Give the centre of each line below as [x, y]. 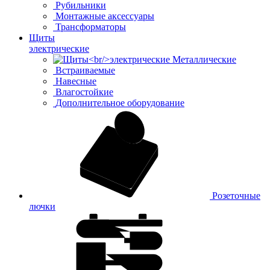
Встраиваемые [85, 70]
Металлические [204, 59]
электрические [59, 48]
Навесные [76, 81]
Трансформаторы [91, 27]
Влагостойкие [84, 92]
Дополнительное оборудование [120, 102]
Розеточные [235, 195]
